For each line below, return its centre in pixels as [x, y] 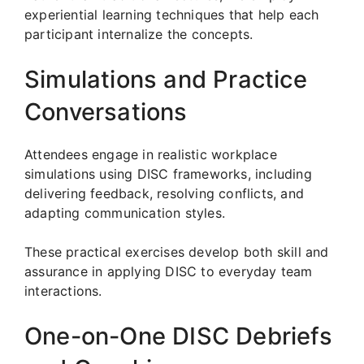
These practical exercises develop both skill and [177, 251]
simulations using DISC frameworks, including [168, 173]
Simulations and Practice [166, 79]
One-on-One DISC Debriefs [178, 336]
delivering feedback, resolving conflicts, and [165, 193]
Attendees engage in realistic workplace [151, 154]
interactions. [63, 290]
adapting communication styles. [125, 212]
